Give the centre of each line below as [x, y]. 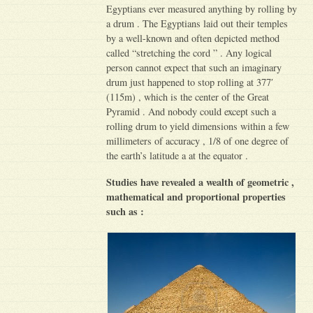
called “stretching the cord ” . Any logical [189, 53]
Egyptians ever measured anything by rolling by [202, 9]
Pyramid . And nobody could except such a [191, 112]
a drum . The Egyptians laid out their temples [197, 24]
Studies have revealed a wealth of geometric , [201, 182]
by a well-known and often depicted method [193, 38]
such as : [125, 212]
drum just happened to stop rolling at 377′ [190, 82]
